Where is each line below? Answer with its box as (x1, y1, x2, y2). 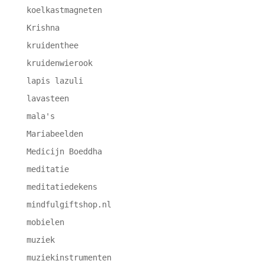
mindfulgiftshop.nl (26, 200, 111, 210)
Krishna (26, 23, 60, 33)
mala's (26, 111, 55, 121)
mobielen (26, 217, 64, 227)
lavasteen (26, 94, 69, 104)
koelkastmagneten (26, 5, 102, 15)
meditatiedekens (26, 182, 97, 192)
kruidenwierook (26, 58, 93, 68)
